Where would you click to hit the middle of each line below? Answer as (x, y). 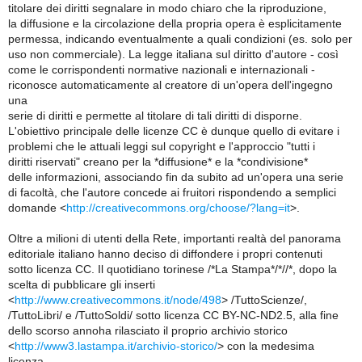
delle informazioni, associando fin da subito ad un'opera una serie (176, 177)
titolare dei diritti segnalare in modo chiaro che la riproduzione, (167, 8)
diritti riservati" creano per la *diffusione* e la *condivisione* (158, 162)
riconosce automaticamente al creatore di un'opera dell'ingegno (170, 85)
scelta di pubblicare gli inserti (82, 284)
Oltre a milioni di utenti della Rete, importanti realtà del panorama (175, 238)
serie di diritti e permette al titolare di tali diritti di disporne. (155, 116)
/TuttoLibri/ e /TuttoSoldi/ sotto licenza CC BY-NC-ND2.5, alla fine (173, 315)
